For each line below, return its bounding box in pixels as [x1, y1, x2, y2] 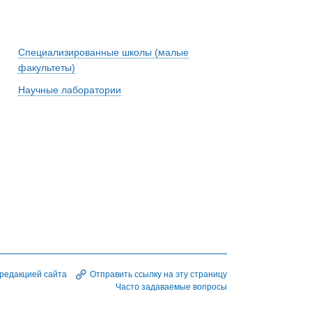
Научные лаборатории [18, 84, 121, 96]
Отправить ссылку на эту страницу [90, 270, 227, 280]
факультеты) [18, 62, 75, 74]
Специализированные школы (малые [18, 47, 189, 58]
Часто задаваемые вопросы [116, 282, 227, 292]
